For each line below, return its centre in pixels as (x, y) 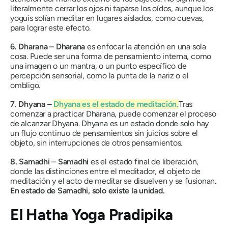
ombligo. (25, 85)
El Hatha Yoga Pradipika (92, 215)
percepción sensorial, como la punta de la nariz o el (99, 76)
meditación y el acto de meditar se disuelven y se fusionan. (113, 181)
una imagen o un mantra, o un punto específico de (98, 66)
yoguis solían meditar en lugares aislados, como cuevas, (107, 18)
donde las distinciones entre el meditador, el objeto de (105, 172)
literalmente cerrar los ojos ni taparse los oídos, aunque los (112, 9)
